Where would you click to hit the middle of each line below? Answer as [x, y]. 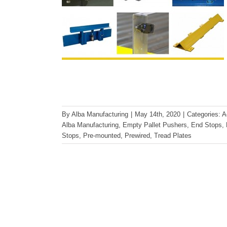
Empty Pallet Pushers [155, 125]
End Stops [206, 125]
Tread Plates [173, 136]
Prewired [137, 136]
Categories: [204, 114]
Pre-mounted [102, 136]
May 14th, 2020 [158, 114]
